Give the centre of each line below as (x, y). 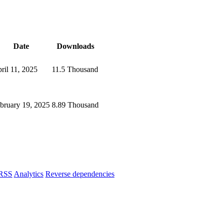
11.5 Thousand (75, 70)
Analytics (29, 174)
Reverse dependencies (80, 174)
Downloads (75, 46)
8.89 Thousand (75, 105)
